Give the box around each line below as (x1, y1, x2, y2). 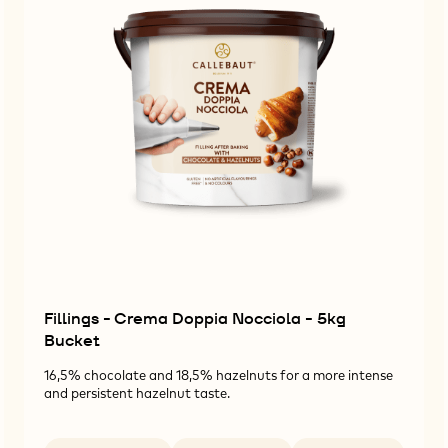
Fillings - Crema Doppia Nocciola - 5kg (43, 307, 346, 329)
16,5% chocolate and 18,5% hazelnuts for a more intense (43, 366, 393, 383)
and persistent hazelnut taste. (43, 384, 230, 401)
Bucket (43, 329, 100, 351)
